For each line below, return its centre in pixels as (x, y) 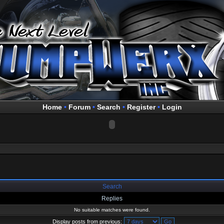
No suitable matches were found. (112, 210)
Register (141, 107)
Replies (112, 198)
